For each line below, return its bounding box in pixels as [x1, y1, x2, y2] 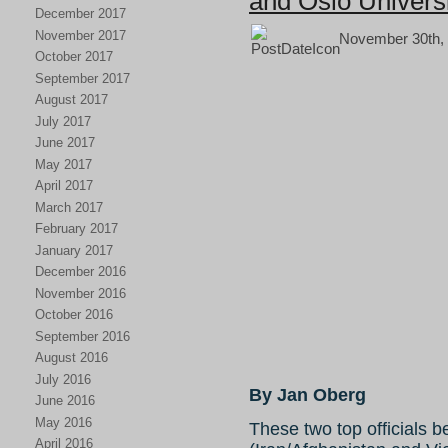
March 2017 [35, 199, 103, 215]
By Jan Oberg [249, 384, 366, 405]
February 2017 [35, 221, 118, 236]
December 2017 [35, 6, 126, 21]
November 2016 [35, 285, 126, 301]
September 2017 [35, 70, 130, 86]
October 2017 [35, 49, 113, 64]
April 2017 [35, 178, 93, 193]
